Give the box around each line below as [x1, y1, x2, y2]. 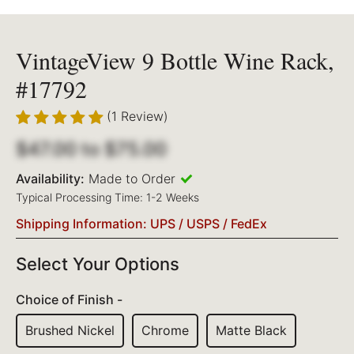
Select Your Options [16, 254, 179, 275]
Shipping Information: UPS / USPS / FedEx [16, 216, 267, 232]
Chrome [141, 322, 189, 339]
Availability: [16, 171, 85, 187]
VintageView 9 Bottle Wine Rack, [16, 44, 334, 77]
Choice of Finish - [16, 292, 122, 308]
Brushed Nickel [25, 322, 115, 339]
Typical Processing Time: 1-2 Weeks [16, 190, 199, 205]
